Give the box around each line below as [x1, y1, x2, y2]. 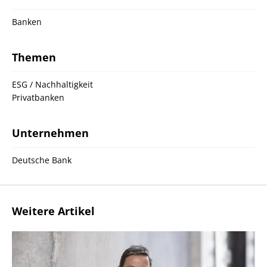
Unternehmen [12, 126, 89, 140]
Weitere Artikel [12, 204, 95, 218]
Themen [12, 50, 56, 64]
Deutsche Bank [12, 154, 72, 166]
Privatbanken [12, 92, 64, 103]
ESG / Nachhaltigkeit [12, 79, 93, 90]
